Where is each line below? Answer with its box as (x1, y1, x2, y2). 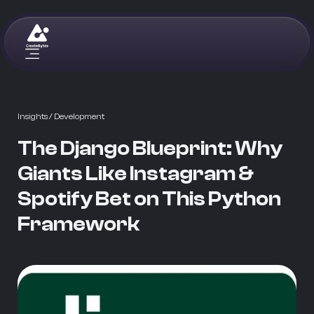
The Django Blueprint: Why (18, 137, 282, 160)
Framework (18, 212, 139, 235)
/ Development (49, 112, 104, 121)
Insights (18, 112, 48, 121)
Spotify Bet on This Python (18, 187, 281, 210)
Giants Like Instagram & (18, 162, 254, 185)
